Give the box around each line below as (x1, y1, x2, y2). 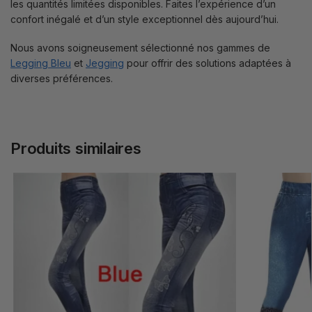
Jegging (86, 57, 124, 70)
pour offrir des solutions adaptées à (124, 57, 291, 70)
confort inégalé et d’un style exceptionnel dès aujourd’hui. (10, 13, 279, 25)
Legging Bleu (10, 57, 71, 70)
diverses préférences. (10, 72, 113, 85)
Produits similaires (10, 139, 141, 157)
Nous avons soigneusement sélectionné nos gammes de (10, 42, 270, 54)
